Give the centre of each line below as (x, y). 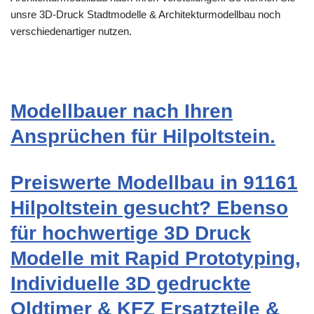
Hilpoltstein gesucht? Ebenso (149, 208)
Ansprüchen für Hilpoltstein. (143, 137)
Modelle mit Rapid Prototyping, (156, 259)
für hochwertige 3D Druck (131, 233)
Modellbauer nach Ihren (122, 111)
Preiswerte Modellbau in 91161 (154, 183)
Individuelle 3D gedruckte (131, 284)
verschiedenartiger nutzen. (71, 32)
